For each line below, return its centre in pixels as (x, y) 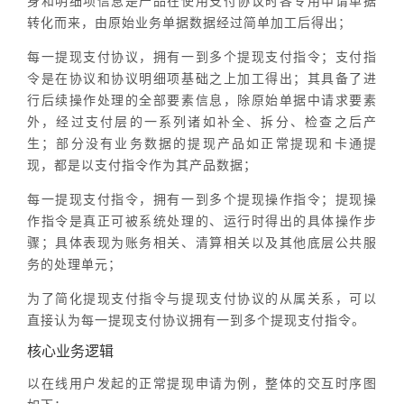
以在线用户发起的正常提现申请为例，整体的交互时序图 (202, 383)
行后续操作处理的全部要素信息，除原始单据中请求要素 (202, 100)
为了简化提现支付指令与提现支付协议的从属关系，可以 (202, 298)
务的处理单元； (74, 264)
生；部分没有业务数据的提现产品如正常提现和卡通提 (202, 143)
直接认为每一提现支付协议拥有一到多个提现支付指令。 (196, 320)
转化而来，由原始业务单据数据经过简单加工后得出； (189, 22)
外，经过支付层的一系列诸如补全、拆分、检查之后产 (202, 121)
